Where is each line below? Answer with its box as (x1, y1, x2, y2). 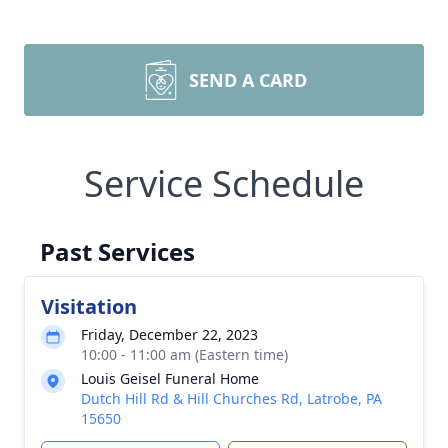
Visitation (41, 293, 137, 320)
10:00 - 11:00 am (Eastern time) (81, 345, 288, 364)
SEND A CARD (189, 68, 307, 92)
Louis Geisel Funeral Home (81, 369, 259, 388)
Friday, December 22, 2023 (81, 325, 258, 344)
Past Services (40, 235, 195, 268)
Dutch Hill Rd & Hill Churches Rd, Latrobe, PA (81, 389, 382, 408)
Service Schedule (84, 159, 364, 208)
